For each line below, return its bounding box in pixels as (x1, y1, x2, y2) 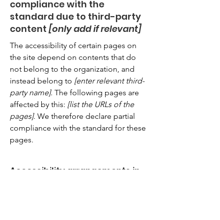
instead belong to (10, 76, 74, 85)
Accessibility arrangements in (10, 165, 140, 177)
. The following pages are (51, 88, 139, 97)
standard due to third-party (10, 10, 141, 23)
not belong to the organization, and (10, 64, 135, 74)
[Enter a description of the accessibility (10, 205, 144, 215)
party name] (10, 88, 51, 97)
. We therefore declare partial (33, 111, 135, 121)
